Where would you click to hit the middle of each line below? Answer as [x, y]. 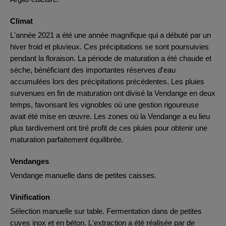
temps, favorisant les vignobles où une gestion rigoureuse [104, 105]
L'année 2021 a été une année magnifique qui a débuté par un [110, 35]
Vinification [30, 197]
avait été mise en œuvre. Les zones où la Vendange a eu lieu [110, 116]
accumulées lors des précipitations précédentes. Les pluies [107, 81]
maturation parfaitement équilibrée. [67, 139]
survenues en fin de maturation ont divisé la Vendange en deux [113, 93]
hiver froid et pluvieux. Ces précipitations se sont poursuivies [109, 47]
